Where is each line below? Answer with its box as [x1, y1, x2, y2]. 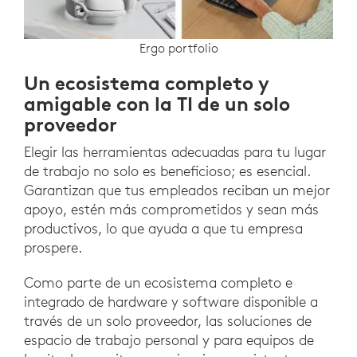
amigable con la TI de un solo [24, 91, 290, 116]
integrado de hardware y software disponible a [24, 292, 318, 311]
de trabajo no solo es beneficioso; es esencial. [24, 161, 311, 180]
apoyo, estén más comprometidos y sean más [24, 199, 319, 218]
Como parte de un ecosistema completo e [24, 273, 292, 292]
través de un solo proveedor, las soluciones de [24, 311, 312, 330]
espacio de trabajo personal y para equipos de [24, 330, 314, 349]
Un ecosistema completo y [24, 70, 269, 95]
